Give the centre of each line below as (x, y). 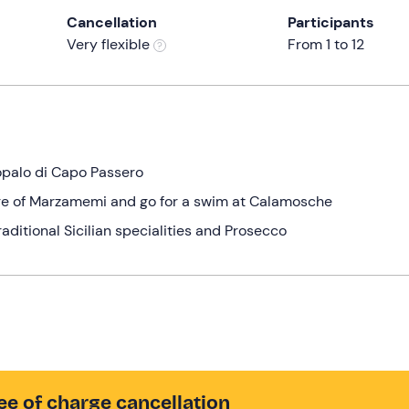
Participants (330, 22)
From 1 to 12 (325, 44)
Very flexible (110, 44)
